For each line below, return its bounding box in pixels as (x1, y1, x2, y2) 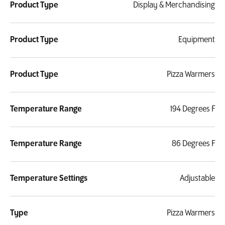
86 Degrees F (172, 139, 215, 149)
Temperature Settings (10, 174, 87, 184)
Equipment (178, 35, 215, 45)
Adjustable (180, 174, 215, 184)
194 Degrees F (170, 104, 215, 115)
